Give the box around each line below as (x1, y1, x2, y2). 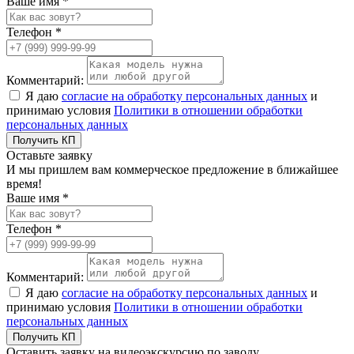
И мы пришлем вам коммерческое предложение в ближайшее (6, 162, 338, 176)
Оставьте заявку (6, 148, 92, 162)
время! (6, 176, 42, 190)
